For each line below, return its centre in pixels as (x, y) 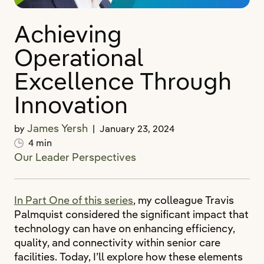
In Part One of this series (74, 200)
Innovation (71, 105)
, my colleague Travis (184, 200)
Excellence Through (123, 81)
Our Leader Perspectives (75, 157)
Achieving (68, 34)
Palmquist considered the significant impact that (131, 214)
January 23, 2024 (137, 129)
